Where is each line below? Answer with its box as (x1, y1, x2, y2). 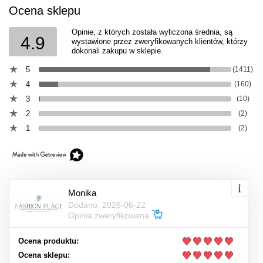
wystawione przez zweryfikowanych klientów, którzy (72, 37, 248, 46)
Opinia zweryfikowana (68, 210, 151, 220)
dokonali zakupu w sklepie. (72, 46, 163, 55)
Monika (68, 187, 96, 198)
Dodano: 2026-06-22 (68, 200, 146, 210)
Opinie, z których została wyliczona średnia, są (72, 28, 232, 36)
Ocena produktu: (18, 237, 79, 245)
